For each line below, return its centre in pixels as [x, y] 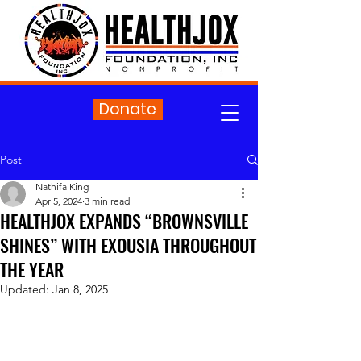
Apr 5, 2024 [59, 201]
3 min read [107, 201]
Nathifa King [62, 187]
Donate [128, 109]
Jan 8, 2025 [80, 289]
